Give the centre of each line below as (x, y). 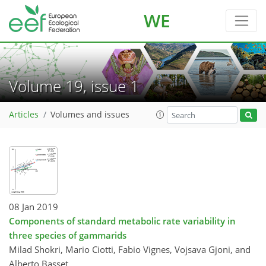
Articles (24, 115)
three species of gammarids (68, 235)
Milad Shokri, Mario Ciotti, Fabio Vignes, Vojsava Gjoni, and (130, 249)
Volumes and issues (90, 115)
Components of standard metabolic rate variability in (122, 221)
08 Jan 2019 (34, 206)
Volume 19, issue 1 (78, 86)
